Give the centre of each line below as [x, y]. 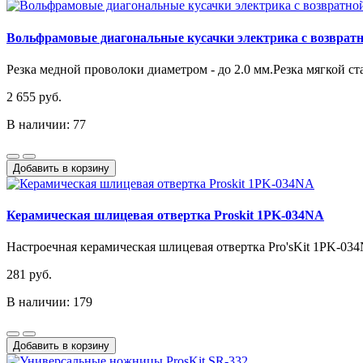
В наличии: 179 [49, 302]
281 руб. [29, 275]
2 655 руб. [34, 96]
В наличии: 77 [46, 124]
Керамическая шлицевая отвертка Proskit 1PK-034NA [165, 216]
